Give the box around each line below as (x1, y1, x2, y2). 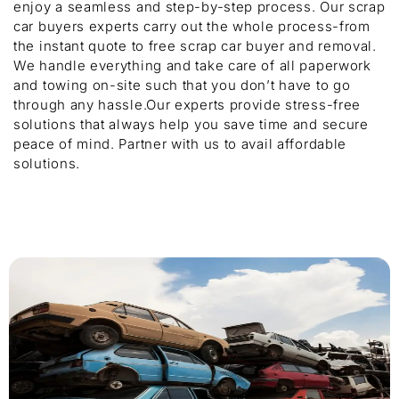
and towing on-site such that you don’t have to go (13, 77, 351, 94)
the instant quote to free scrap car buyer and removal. (13, 37, 377, 54)
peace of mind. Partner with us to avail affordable (13, 135, 347, 152)
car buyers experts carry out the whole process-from (13, 18, 370, 35)
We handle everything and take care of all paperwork (13, 57, 371, 74)
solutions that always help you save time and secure (13, 116, 369, 133)
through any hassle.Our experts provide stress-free (13, 96, 362, 113)
